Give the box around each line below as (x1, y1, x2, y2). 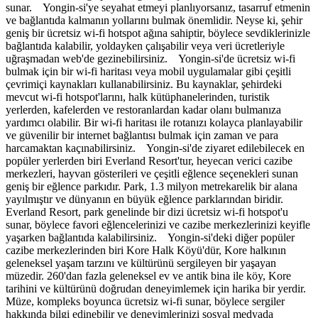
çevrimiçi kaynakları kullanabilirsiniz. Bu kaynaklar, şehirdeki (6, 77, 282, 90)
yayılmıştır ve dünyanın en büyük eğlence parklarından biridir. (6, 192, 283, 205)
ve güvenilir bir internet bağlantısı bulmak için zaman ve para (6, 128, 278, 141)
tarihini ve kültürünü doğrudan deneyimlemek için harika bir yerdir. (6, 282, 306, 295)
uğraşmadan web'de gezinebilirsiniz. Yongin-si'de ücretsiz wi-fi (6, 52, 295, 65)
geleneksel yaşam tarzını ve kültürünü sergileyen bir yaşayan (6, 256, 276, 269)
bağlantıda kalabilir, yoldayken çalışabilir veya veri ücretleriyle (6, 39, 285, 52)
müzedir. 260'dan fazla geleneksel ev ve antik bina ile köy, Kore (6, 269, 291, 282)
